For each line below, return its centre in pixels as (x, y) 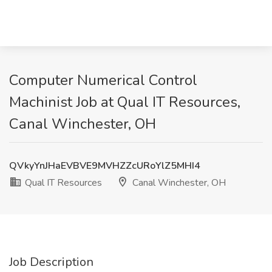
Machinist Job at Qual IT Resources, (125, 102)
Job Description (51, 262)
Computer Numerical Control (103, 80)
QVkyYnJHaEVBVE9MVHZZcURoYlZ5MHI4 (105, 166)
